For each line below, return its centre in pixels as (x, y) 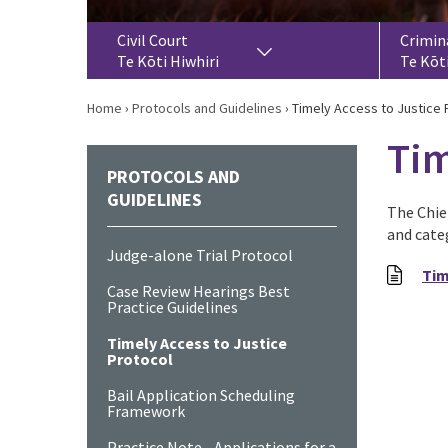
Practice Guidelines (172, 307)
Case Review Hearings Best (198, 291)
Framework (146, 411)
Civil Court (152, 40)
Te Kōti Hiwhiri (168, 61)
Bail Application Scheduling (201, 395)
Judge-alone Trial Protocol (200, 255)
